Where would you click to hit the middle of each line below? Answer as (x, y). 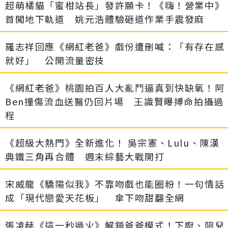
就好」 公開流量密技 (55, 60)
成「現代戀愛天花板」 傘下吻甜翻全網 (95, 197)
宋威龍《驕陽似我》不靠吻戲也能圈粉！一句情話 (115, 183)
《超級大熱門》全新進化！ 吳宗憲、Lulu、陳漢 (112, 142)
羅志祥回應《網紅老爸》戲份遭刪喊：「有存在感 (115, 46)
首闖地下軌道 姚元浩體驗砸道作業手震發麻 (105, 19)
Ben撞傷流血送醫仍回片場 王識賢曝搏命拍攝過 (115, 101)
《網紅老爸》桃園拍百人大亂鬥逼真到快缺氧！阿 (115, 87)
